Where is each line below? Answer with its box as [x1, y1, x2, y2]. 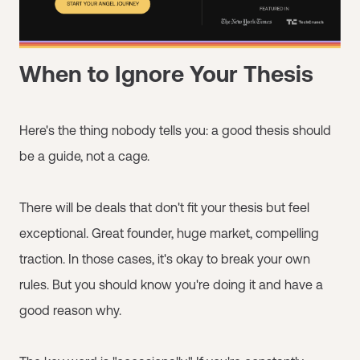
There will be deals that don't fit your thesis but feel [19, 199, 309, 215]
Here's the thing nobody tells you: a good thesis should [19, 122, 331, 137]
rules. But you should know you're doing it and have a [19, 276, 323, 292]
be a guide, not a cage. [19, 148, 149, 163]
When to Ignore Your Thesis [19, 60, 313, 87]
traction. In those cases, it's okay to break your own [19, 251, 310, 266]
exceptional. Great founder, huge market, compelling [19, 225, 319, 240]
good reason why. [19, 302, 121, 317]
